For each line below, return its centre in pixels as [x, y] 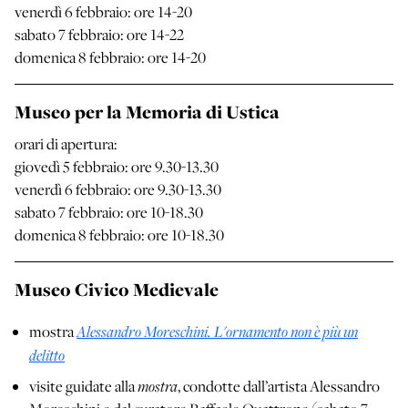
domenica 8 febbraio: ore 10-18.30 [119, 235]
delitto [47, 355]
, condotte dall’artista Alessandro [279, 387]
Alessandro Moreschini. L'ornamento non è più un [217, 331]
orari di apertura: [66, 144]
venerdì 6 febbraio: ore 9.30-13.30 [118, 190]
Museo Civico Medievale [117, 290]
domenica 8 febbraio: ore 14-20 [110, 58]
